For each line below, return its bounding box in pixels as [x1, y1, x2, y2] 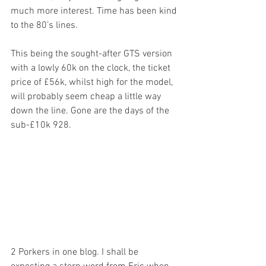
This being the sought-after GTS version [11, 48, 175, 61]
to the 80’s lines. [11, 20, 78, 32]
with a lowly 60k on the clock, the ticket [11, 62, 173, 75]
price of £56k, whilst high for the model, [11, 77, 175, 89]
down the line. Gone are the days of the [11, 105, 172, 118]
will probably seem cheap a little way [11, 91, 163, 103]
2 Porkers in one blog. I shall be [11, 246, 141, 258]
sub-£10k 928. [11, 119, 71, 132]
